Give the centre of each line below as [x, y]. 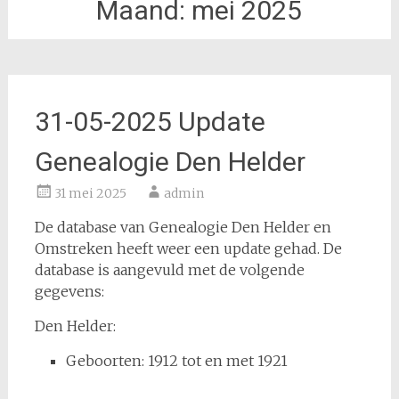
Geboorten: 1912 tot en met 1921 [176, 361]
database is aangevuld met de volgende [169, 270]
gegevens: [69, 291]
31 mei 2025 [90, 193]
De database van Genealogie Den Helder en [183, 227]
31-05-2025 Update [150, 122]
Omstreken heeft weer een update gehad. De [188, 248]
